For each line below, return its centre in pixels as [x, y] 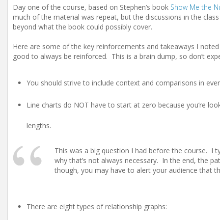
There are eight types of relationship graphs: [97, 207]
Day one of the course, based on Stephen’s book [92, 7]
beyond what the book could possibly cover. [83, 27]
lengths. [40, 125]
